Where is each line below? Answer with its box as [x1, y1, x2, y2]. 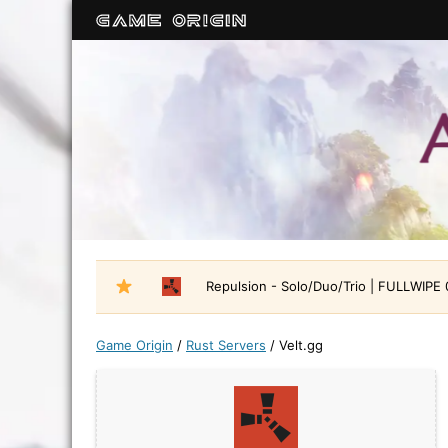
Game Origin [96, 337, 173, 353]
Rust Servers [186, 337, 266, 353]
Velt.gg [279, 337, 323, 353]
